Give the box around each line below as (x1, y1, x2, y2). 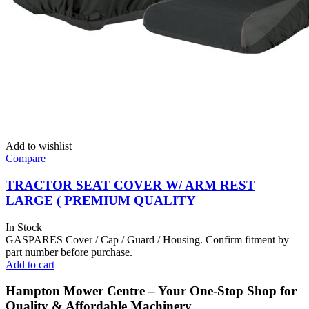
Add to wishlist (6, 140, 72, 152)
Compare (6, 152, 46, 165)
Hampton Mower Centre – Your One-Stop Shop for (6, 283, 297, 299)
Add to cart (6, 258, 54, 270)
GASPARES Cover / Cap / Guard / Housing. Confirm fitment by (6, 233, 289, 246)
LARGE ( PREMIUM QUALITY (6, 193, 196, 208)
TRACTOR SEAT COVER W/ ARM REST (6, 178, 255, 192)
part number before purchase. (6, 246, 132, 258)
